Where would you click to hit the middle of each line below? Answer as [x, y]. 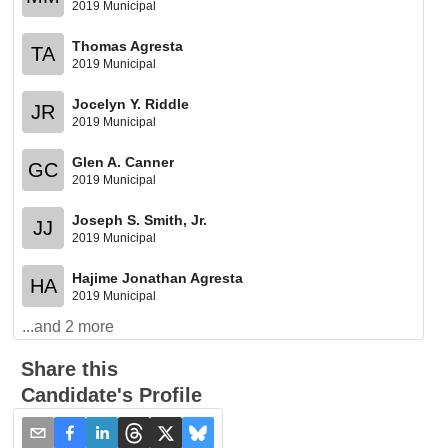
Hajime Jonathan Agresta [158, 277]
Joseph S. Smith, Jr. [140, 219]
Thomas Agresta [128, 45]
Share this [70, 369]
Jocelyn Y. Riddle [131, 103]
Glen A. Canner [123, 161]
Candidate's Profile [112, 395]
